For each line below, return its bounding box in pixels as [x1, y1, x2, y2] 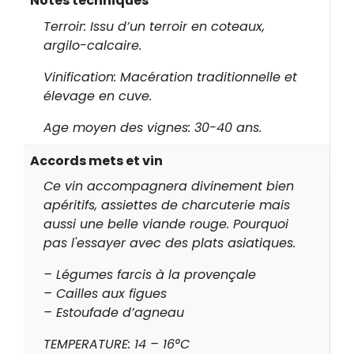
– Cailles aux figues [43, 284, 167, 303]
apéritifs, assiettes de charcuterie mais [43, 196, 290, 215]
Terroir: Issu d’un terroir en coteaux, [43, 17, 265, 36]
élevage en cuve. [43, 86, 152, 105]
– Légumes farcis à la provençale [43, 265, 256, 284]
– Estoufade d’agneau [43, 303, 184, 322]
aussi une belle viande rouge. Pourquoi [43, 215, 288, 234]
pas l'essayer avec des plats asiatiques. [43, 234, 296, 253]
